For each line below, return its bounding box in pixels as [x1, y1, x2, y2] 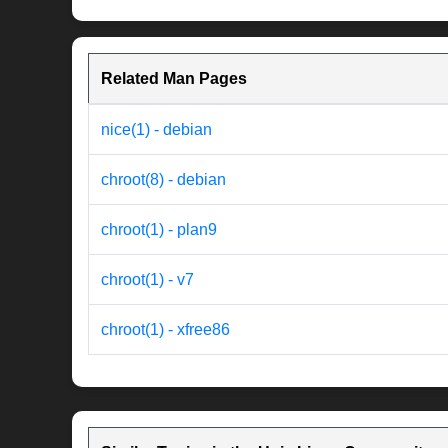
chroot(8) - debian [101, 171, 226, 189]
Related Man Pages [101, 70, 247, 88]
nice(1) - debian [101, 121, 212, 139]
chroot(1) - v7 [101, 271, 194, 289]
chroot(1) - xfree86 [101, 321, 230, 339]
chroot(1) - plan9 [101, 221, 217, 239]
